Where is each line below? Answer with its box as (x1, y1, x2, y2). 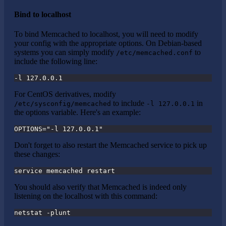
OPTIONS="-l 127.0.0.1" (14, 125, 103, 133)
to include (111, 99, 146, 108)
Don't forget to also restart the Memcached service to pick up (14, 141, 207, 150)
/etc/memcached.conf (116, 49, 193, 57)
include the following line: (14, 57, 97, 66)
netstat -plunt (14, 209, 71, 217)
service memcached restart (14, 167, 115, 175)
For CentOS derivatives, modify (14, 90, 116, 99)
